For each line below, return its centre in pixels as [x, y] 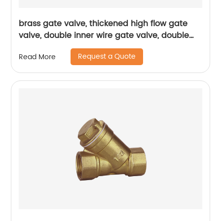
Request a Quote [107, 57]
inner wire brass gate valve [73, 48]
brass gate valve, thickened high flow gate [103, 24]
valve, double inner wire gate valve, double [104, 36]
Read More [37, 57]
